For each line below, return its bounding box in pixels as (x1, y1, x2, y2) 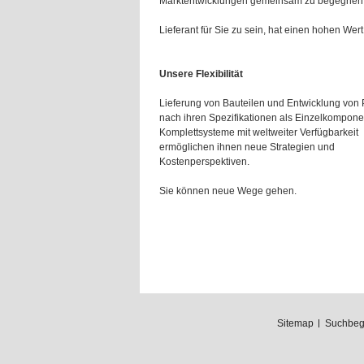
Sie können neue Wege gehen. (159, 185, 297, 197)
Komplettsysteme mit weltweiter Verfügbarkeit (159, 127, 358, 138)
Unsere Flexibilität (159, 68, 243, 80)
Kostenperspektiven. (159, 156, 249, 167)
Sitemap (276, 318, 314, 329)
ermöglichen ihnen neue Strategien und (159, 141, 335, 153)
